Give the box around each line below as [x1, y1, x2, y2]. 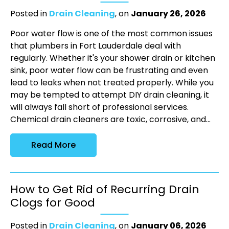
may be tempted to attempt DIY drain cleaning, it [10, 89, 209, 101]
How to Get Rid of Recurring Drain [10, 181, 199, 198]
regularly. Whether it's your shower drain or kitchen [10, 52, 215, 64]
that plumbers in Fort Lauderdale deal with [10, 40, 181, 52]
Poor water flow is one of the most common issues [10, 28, 213, 40]
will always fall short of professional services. [10, 101, 189, 113]
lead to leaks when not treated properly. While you [10, 77, 214, 89]
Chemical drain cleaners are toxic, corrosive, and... [10, 113, 211, 126]
